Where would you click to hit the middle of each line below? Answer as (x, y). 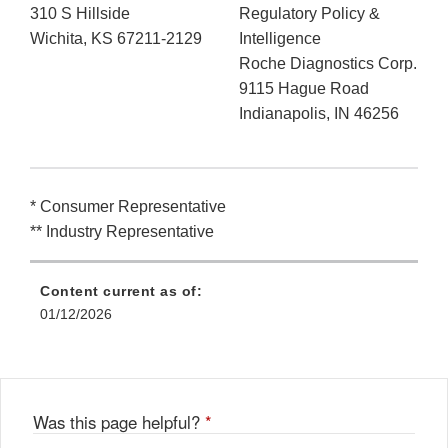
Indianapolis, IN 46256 (319, 114)
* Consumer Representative (128, 207)
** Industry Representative (122, 232)
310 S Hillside (80, 14)
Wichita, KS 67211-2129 (116, 39)
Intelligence (280, 39)
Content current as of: (121, 291)
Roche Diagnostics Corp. (328, 64)
